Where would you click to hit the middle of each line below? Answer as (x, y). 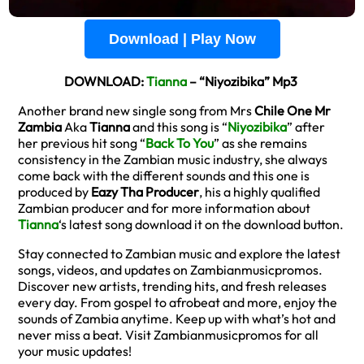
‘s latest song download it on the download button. (202, 224)
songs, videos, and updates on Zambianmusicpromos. (170, 270)
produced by (54, 192)
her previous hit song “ (82, 143)
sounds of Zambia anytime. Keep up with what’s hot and (177, 318)
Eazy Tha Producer (145, 192)
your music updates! (75, 351)
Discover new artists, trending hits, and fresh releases (172, 286)
